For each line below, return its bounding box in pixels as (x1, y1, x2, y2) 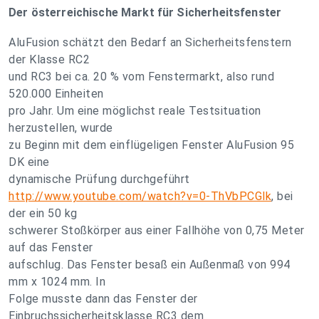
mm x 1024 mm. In (9, 275, 105, 288)
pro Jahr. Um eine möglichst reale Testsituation (9, 104, 261, 117)
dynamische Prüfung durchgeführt (9, 172, 190, 186)
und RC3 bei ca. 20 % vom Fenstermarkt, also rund (9, 70, 274, 83)
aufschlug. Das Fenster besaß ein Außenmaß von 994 (9, 258, 291, 271)
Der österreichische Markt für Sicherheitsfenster (9, 6, 282, 19)
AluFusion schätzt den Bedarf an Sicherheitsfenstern (9, 36, 292, 49)
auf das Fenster (9, 241, 93, 254)
